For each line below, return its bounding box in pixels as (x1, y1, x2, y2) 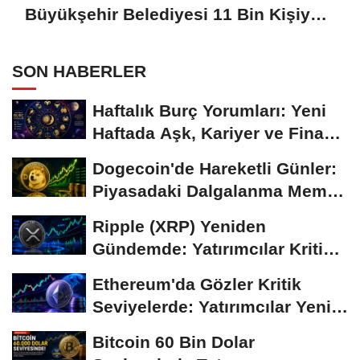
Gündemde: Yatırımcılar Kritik (92, 239, 333, 258)
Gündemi (92, 145, 166, 165)
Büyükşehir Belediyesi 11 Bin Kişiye (25, 5, 320, 23)
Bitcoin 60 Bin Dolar (92, 332, 255, 351)
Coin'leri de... (92, 203, 199, 223)
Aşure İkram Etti (25, 27, 156, 46)
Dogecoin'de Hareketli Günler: (92, 158, 337, 178)
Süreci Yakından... (92, 261, 239, 280)
